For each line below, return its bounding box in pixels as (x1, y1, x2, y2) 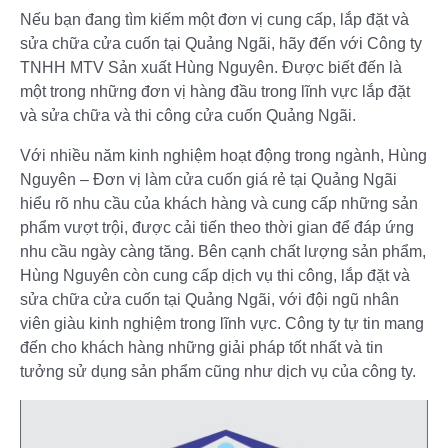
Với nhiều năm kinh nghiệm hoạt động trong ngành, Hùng (20, 147, 427, 165)
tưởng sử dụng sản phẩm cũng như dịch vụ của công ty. (20, 363, 416, 381)
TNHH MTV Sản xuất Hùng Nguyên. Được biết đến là (20, 59, 402, 77)
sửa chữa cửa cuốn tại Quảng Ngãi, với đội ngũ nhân (20, 291, 399, 309)
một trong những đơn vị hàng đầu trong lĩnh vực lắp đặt (20, 83, 410, 101)
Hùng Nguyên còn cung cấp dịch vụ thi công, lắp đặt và (20, 267, 410, 285)
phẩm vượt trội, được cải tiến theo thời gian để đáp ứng (20, 219, 414, 237)
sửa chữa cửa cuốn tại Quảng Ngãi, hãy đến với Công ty (20, 35, 422, 53)
